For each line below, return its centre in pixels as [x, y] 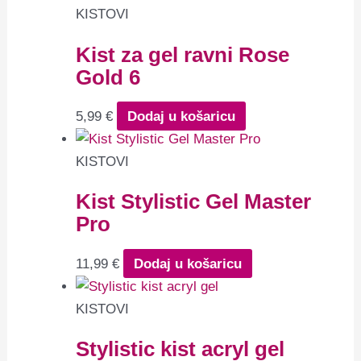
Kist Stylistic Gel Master [194, 202]
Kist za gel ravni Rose [183, 54]
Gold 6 [108, 77]
